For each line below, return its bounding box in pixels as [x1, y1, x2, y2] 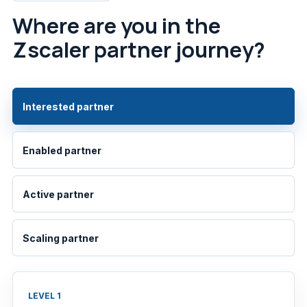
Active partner [23, 188, 94, 200]
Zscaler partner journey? [12, 35, 265, 64]
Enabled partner [23, 144, 101, 156]
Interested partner [23, 100, 114, 112]
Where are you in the [12, 11, 221, 40]
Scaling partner [23, 232, 99, 244]
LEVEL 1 [28, 291, 61, 302]
